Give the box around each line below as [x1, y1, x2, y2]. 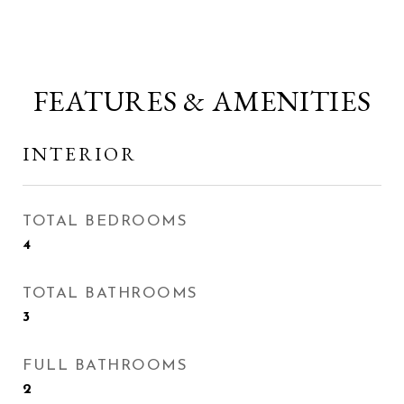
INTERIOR [23, 142, 137, 166]
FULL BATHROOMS [23, 358, 188, 373]
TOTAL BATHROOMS [23, 286, 198, 301]
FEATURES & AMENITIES [32, 82, 372, 120]
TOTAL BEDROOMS [23, 214, 188, 229]
